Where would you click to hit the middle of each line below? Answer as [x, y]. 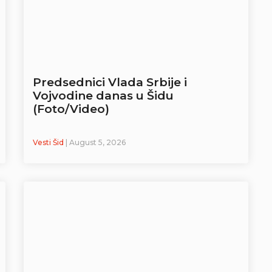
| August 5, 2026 [96, 143]
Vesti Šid [49, 143]
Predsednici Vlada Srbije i [110, 83]
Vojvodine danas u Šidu [103, 96]
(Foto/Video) [71, 109]
